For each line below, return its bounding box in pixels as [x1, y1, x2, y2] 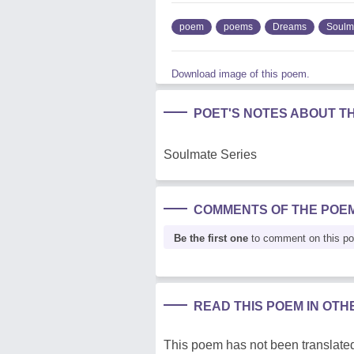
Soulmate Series [164, 147, 257, 161]
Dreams [273, 21, 307, 32]
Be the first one [174, 232, 248, 244]
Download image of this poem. [171, 67, 310, 80]
